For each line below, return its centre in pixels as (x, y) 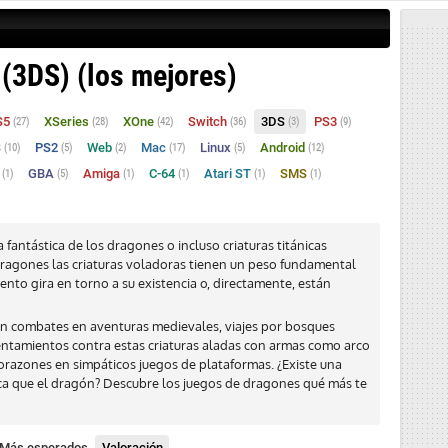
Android (284, 147)
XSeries (68, 121)
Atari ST (229, 173)
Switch (209, 121)
